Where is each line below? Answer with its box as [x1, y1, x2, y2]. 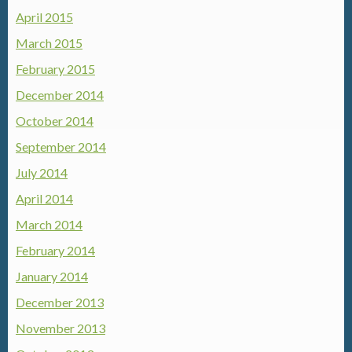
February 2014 [16, 243, 95, 258]
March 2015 [16, 35, 82, 50]
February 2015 [16, 61, 95, 76]
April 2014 [16, 191, 73, 206]
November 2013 [16, 321, 105, 335]
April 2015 [16, 9, 73, 24]
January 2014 [16, 269, 88, 284]
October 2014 [16, 113, 93, 128]
